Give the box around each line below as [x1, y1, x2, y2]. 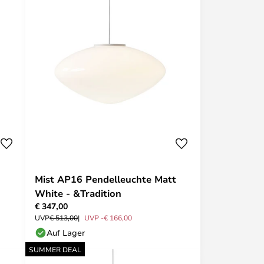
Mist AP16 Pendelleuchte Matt [35, 172, 176, 186]
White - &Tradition [35, 186, 121, 200]
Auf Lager [47, 226, 85, 238]
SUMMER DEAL [29, 244, 81, 254]
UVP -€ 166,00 [84, 212, 132, 222]
